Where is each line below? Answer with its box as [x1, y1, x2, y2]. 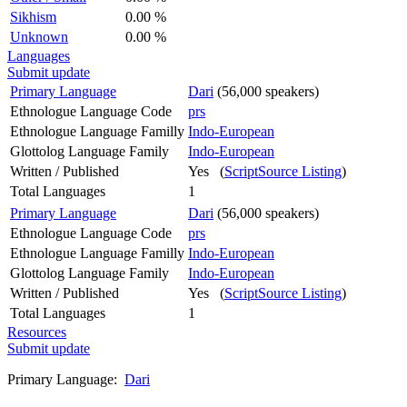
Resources [7, 323, 66, 340]
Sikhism [10, 8, 56, 25]
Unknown [10, 28, 68, 45]
